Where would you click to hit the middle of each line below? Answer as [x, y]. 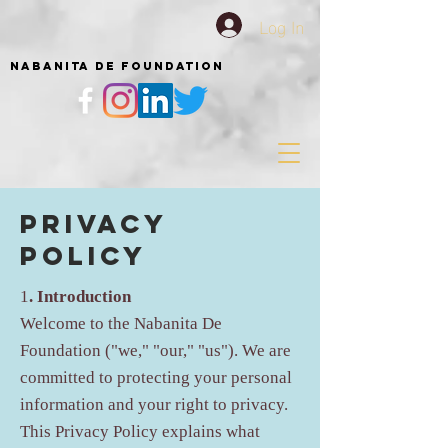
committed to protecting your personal [156, 378]
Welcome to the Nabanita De [121, 324]
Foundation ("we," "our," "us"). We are [155, 351]
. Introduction [80, 297]
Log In [282, 25]
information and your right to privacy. [154, 405]
